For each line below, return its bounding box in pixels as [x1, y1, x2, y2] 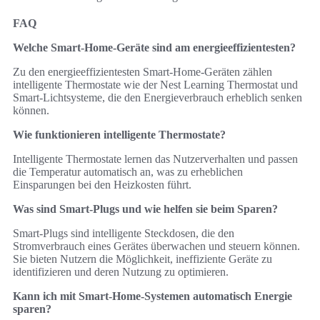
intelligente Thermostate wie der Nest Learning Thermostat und [13, 79, 298, 91]
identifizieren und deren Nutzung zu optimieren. [13, 266, 229, 279]
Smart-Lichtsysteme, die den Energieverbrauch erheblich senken [13, 91, 302, 104]
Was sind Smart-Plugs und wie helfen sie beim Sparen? [13, 203, 278, 216]
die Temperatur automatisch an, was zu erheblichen [13, 166, 243, 179]
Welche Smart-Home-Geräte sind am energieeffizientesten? [13, 41, 296, 54]
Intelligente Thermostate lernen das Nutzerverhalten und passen [13, 153, 298, 166]
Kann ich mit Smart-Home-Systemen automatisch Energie [13, 290, 292, 303]
